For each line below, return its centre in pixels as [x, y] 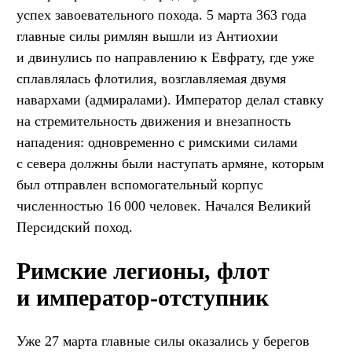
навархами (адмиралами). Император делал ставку [170, 100]
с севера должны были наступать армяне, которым [170, 164]
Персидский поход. [75, 227]
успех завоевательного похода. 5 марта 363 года [161, 15]
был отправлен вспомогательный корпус [140, 185]
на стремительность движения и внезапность [154, 121]
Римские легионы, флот [143, 271]
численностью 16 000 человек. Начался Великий [164, 206]
